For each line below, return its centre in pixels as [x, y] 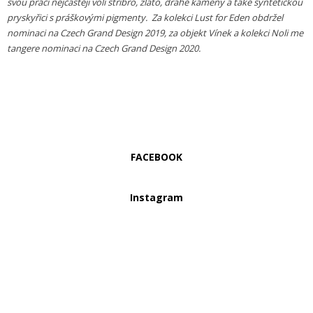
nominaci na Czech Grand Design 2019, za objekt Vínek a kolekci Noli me [155, 33]
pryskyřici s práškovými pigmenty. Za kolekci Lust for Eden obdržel [145, 18]
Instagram [156, 198]
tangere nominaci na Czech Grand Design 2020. [104, 49]
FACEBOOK [156, 157]
